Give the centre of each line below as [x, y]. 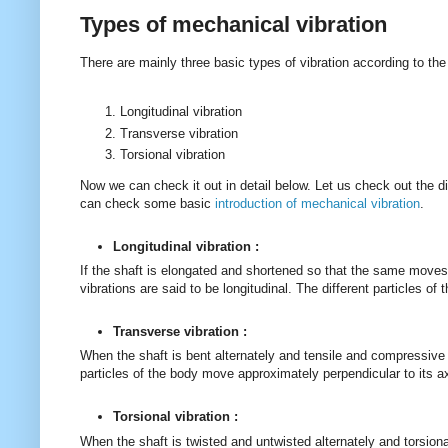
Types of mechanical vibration [233, 24]
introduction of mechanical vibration [317, 204]
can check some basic [147, 204]
